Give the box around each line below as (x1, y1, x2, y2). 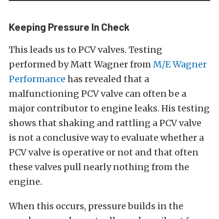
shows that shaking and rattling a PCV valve (9, 117, 201, 129)
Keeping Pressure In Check (9, 20, 130, 33)
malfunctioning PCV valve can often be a (9, 88, 186, 99)
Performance (9, 73, 66, 85)
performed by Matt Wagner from (9, 58, 153, 70)
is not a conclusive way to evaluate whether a (9, 131, 204, 143)
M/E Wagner (153, 58, 207, 70)
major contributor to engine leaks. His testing (9, 102, 210, 114)
